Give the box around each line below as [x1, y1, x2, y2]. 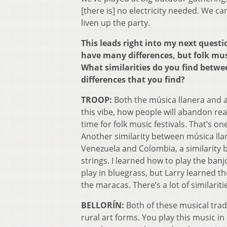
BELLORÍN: [81, 199, 124, 211]
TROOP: [81, 94, 112, 105]
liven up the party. [81, 17, 150, 28]
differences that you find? [81, 73, 185, 85]
